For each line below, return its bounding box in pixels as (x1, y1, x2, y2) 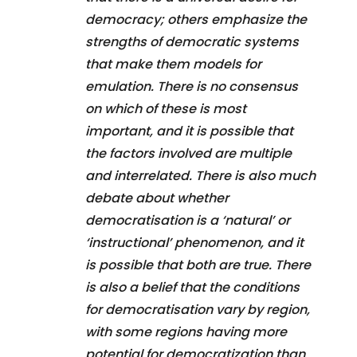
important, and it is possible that (85, 121, 293, 140)
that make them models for (85, 54, 261, 73)
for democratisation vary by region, (85, 300, 310, 319)
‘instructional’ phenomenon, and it (85, 233, 304, 252)
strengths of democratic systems (85, 32, 299, 51)
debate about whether (85, 188, 229, 207)
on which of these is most (85, 99, 246, 118)
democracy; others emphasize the (85, 10, 307, 29)
